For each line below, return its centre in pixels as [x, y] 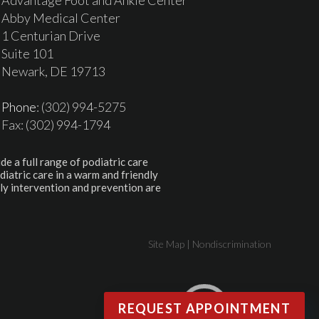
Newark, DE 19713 [53, 71]
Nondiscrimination [232, 244]
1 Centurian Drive [51, 35]
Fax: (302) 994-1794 [56, 124]
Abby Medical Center [61, 17]
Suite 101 [27, 53]
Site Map [166, 244]
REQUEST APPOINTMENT [204, 308]
